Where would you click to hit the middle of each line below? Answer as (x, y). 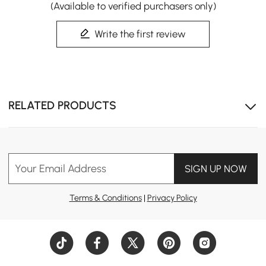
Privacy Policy (172, 197)
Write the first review (140, 34)
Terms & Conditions (105, 197)
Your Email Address (61, 168)
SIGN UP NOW (216, 168)
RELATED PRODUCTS (63, 105)
